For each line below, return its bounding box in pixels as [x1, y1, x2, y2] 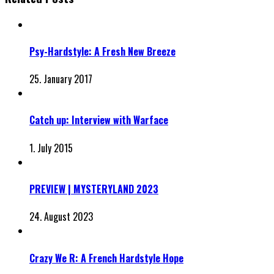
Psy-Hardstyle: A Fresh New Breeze [29, 43, 176, 59]
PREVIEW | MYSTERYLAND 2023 [29, 182, 158, 197]
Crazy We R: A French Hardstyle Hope [29, 250, 183, 265]
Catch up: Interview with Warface [29, 113, 168, 128]
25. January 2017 [29, 72, 92, 87]
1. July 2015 [29, 140, 73, 155]
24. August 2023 [29, 209, 93, 224]
